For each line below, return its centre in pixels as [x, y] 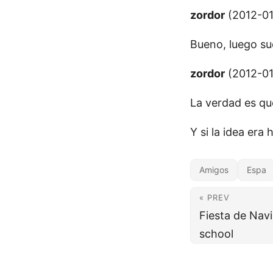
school [216, 234]
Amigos [214, 170]
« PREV [214, 197]
